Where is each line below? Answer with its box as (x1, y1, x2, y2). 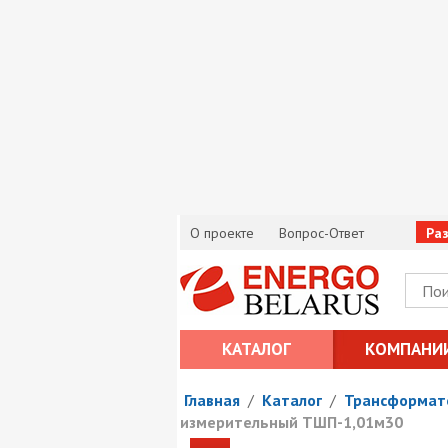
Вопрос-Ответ (279, 224, 365, 243)
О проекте (189, 224, 254, 243)
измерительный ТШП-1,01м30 (179, 412, 403, 433)
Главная (183, 390, 240, 411)
